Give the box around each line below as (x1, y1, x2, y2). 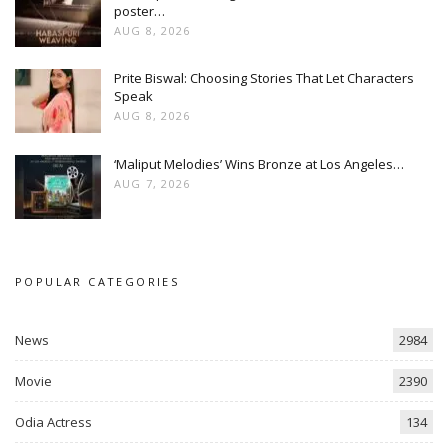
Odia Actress (15, 413, 92, 432)
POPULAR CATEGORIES (15, 273, 180, 289)
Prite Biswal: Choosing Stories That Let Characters (114, 69, 414, 88)
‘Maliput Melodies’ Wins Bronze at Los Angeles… (114, 154, 404, 173)
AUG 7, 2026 (114, 175, 191, 191)
